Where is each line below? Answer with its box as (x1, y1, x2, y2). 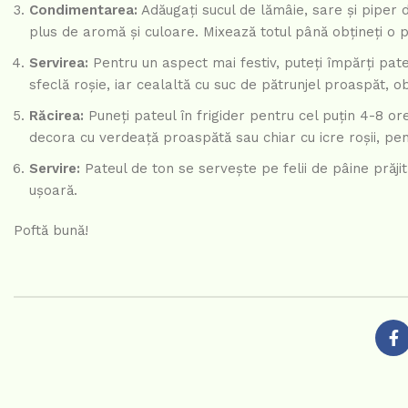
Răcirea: (29, 107, 84, 125)
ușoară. (29, 182, 77, 199)
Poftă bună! (14, 222, 88, 240)
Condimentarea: (29, 2, 138, 19)
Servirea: (29, 55, 88, 72)
